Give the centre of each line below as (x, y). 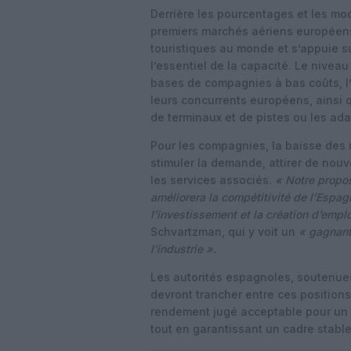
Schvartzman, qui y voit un (224, 232)
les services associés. (213, 180)
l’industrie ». (183, 249)
